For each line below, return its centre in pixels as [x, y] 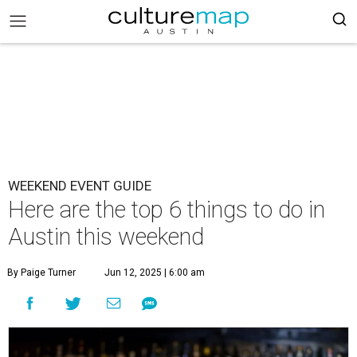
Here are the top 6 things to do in [167, 210]
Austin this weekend [106, 237]
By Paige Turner [41, 273]
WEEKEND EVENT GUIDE [80, 186]
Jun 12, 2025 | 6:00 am [155, 273]
